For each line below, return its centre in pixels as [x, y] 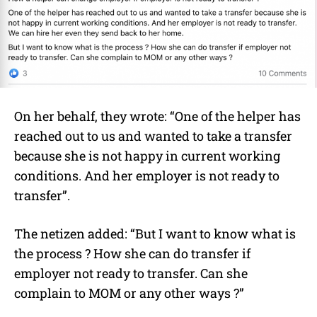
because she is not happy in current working [147, 155]
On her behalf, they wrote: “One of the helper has [157, 116]
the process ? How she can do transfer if [132, 253]
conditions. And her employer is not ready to [147, 175]
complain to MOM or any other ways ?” [129, 293]
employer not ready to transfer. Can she [131, 273]
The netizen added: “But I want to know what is [155, 233]
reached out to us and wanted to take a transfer [153, 136]
